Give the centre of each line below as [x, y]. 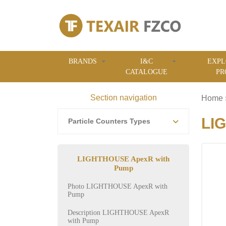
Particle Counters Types [109, 121]
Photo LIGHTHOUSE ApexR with [118, 186]
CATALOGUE [146, 72]
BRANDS [83, 61]
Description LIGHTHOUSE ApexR [118, 213]
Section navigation [123, 98]
